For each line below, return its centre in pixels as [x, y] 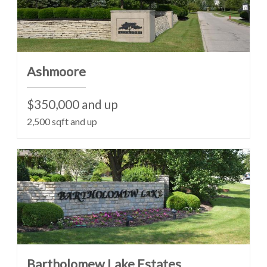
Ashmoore [56, 72]
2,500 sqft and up [62, 121]
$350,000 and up [72, 104]
